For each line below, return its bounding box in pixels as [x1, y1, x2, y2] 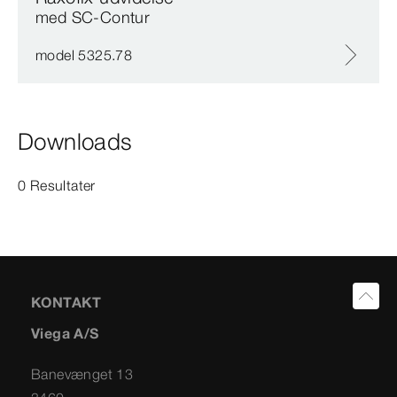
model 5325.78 [35, 46, 133, 65]
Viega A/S [31, 324, 99, 343]
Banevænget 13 [31, 365, 134, 384]
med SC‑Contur [35, 7, 151, 28]
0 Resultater [18, 176, 96, 195]
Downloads [18, 128, 133, 157]
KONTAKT [31, 293, 102, 312]
